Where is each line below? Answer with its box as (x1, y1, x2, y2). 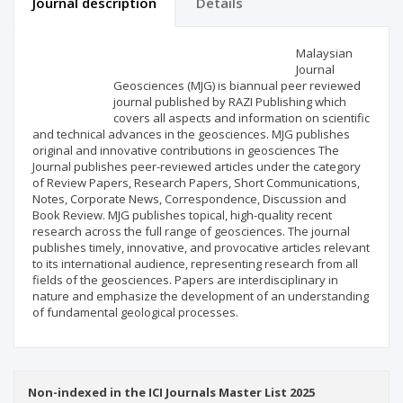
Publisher (32, 87, 93, 106)
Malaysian (296, 45, 353, 62)
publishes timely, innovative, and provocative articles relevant (32, 239, 370, 256)
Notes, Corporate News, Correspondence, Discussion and (32, 191, 346, 208)
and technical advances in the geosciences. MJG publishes (32, 126, 350, 143)
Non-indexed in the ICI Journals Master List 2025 (28, 384, 315, 401)
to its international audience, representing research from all (32, 255, 358, 273)
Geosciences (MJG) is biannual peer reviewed (113, 77, 361, 94)
